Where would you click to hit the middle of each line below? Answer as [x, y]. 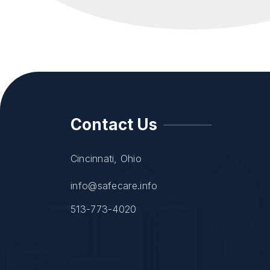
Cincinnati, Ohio [106, 159]
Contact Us [114, 124]
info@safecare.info [114, 186]
